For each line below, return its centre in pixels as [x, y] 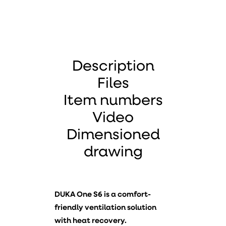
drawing [113, 153]
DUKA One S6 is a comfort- [103, 195]
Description [113, 67]
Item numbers [113, 101]
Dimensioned [113, 135]
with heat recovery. [91, 221]
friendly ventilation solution [105, 208]
